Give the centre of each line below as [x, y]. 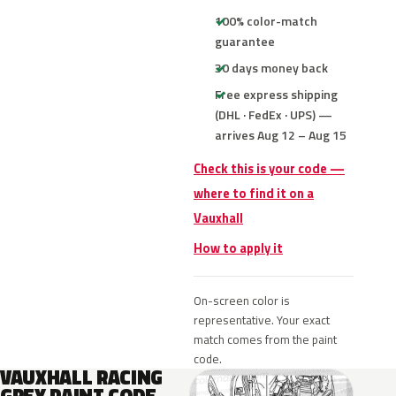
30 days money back [271, 68]
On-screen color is [242, 301]
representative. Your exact [262, 320]
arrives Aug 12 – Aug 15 [281, 135]
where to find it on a [254, 194]
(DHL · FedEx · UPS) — [274, 114]
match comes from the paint [265, 339]
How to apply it [238, 248]
